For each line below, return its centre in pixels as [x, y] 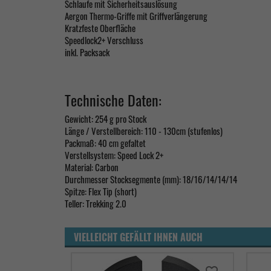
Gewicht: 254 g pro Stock [106, 119]
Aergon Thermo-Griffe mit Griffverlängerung [136, 16]
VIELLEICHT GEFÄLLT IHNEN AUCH [138, 237]
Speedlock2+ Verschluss [104, 40]
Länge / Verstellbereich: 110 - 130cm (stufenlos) [144, 131]
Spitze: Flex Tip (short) [101, 191]
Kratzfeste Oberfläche [100, 28]
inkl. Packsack [87, 52]
